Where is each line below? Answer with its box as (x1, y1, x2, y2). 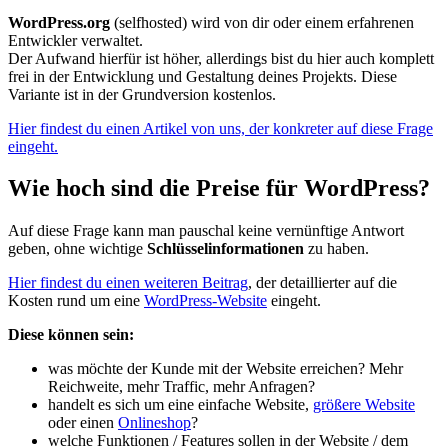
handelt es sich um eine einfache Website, (48, 396, 313, 414)
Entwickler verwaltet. (8, 31, 143, 49)
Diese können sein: (8, 326, 134, 344)
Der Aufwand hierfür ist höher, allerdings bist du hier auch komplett (8, 49, 434, 67)
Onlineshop (118, 414, 191, 432)
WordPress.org (8, 13, 110, 31)
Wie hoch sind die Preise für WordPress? (8, 175, 430, 202)
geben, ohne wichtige (8, 240, 147, 258)
